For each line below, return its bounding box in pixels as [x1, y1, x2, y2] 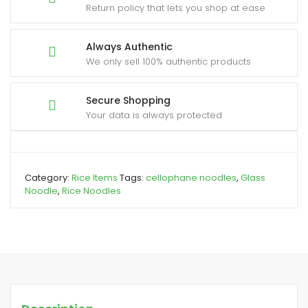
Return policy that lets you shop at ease [86, 1, 265, 15]
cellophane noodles [146, 171, 236, 185]
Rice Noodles [62, 184, 121, 198]
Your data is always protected [86, 109, 222, 122]
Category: [25, 171, 71, 185]
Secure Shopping [86, 93, 170, 108]
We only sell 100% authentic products [86, 55, 251, 69]
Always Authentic [86, 40, 173, 54]
